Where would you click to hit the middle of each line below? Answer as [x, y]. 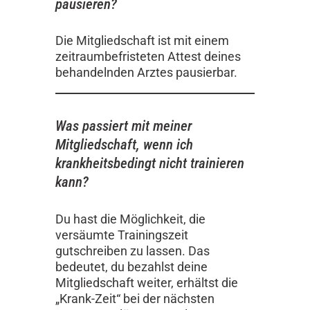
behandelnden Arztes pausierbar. [148, 73]
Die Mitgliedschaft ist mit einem [142, 41]
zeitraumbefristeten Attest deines [148, 57]
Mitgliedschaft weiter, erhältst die [147, 282]
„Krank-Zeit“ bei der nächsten [135, 298]
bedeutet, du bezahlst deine [131, 266]
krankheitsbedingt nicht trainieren [150, 163]
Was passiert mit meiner [124, 126]
